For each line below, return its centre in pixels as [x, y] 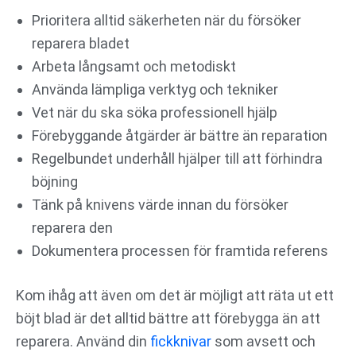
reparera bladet [81, 44]
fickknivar [181, 342]
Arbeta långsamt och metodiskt [134, 67]
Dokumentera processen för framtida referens [180, 251]
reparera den [72, 228]
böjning [55, 182]
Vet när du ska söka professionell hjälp [155, 113]
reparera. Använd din [83, 342]
